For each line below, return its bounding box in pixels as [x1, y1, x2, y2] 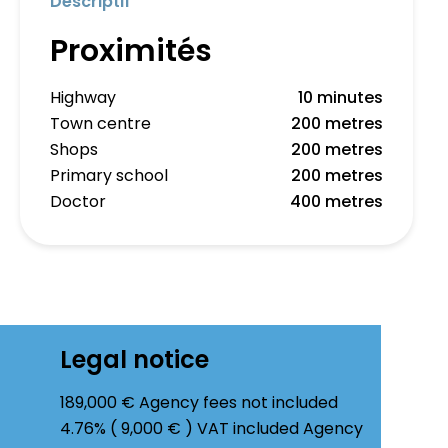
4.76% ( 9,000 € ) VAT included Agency [60, 417, 363, 440]
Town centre [50, 112, 151, 135]
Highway [50, 86, 116, 109]
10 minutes [298, 86, 383, 109]
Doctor [50, 190, 106, 213]
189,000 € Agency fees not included [60, 391, 338, 414]
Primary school [50, 164, 168, 187]
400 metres [290, 190, 383, 213]
